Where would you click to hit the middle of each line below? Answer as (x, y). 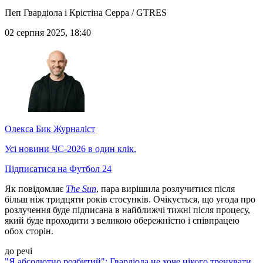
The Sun (81, 189)
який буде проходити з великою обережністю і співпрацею (122, 221)
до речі (18, 251)
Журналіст (73, 129)
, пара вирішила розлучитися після (166, 189)
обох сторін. (29, 231)
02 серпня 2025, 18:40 (48, 33)
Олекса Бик (28, 129)
